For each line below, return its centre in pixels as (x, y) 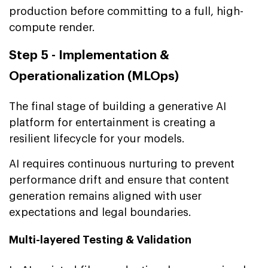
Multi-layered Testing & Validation (100, 240)
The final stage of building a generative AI (118, 106)
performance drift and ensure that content (119, 180)
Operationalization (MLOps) (94, 76)
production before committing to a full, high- (126, 11)
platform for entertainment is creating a (112, 122)
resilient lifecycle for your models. (97, 138)
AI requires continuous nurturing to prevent (122, 164)
